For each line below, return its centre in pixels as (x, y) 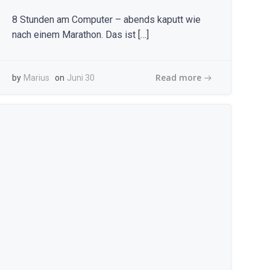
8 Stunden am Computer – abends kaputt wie (107, 20)
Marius (37, 78)
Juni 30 (81, 78)
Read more (178, 77)
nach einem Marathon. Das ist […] (81, 35)
